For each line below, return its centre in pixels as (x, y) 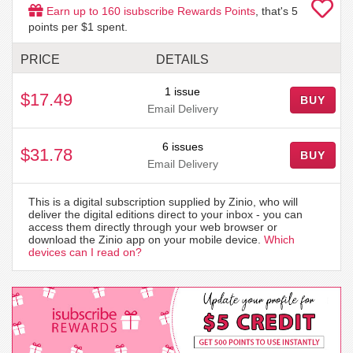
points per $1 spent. (78, 26)
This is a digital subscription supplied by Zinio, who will (163, 201)
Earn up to (72, 11)
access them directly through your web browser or (153, 227)
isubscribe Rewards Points (188, 11)
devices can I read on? (85, 252)
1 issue (182, 91)
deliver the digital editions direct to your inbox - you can (165, 214)
